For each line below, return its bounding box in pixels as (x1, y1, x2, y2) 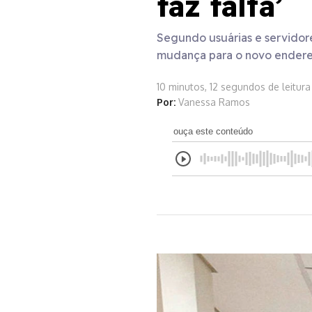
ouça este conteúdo (173, 126, 253, 136)
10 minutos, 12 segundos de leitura (156, 81, 311, 93)
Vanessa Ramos (178, 96, 250, 108)
